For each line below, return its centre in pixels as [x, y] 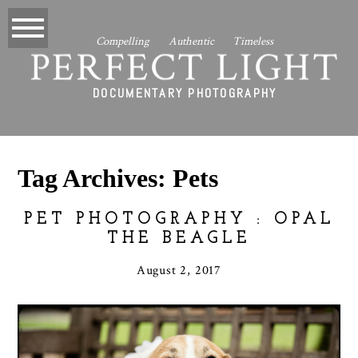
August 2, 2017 [179, 271]
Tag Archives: [95, 178]
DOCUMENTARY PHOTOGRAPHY [185, 93]
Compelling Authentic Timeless [185, 42]
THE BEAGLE [179, 239]
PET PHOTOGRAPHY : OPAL [179, 220]
